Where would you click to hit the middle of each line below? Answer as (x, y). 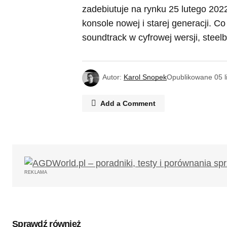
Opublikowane (190, 77)
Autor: (112, 77)
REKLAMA (36, 172)
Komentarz (122, 179)
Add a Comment (128, 103)
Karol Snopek (145, 77)
